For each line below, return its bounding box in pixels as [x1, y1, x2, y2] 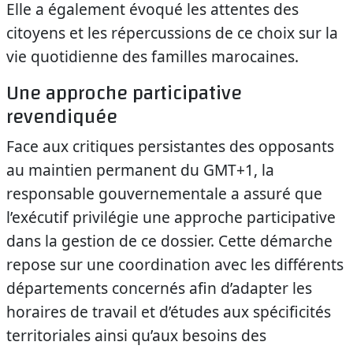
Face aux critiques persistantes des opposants [6, 136, 334, 157]
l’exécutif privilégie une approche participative [6, 206, 336, 228]
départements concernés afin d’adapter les [6, 277, 312, 299]
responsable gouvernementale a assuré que [6, 183, 322, 204]
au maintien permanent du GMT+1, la [6, 159, 274, 180]
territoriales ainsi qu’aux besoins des [6, 325, 266, 346]
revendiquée [6, 98, 117, 135]
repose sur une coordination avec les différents [6, 254, 344, 275]
